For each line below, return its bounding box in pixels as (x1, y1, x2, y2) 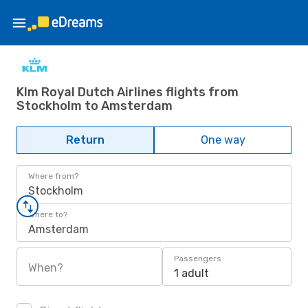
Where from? (28, 171, 78, 181)
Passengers (174, 254, 221, 263)
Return (66, 133, 104, 146)
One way (200, 133, 245, 146)
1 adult (174, 267, 209, 280)
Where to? (28, 210, 67, 219)
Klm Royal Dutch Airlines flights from (16, 84, 239, 100)
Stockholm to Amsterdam (16, 98, 173, 113)
